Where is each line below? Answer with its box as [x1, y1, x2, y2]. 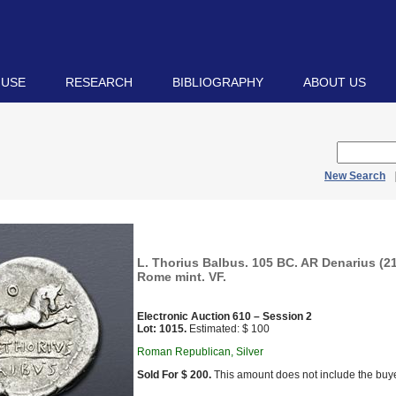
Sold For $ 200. [137, 369, 211, 381]
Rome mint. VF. [137, 270, 226, 284]
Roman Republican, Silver [137, 346, 263, 358]
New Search [324, 170, 385, 182]
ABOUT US [303, 75, 366, 89]
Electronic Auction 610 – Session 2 [137, 310, 312, 323]
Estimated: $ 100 [187, 323, 270, 335]
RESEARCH [65, 75, 133, 89]
